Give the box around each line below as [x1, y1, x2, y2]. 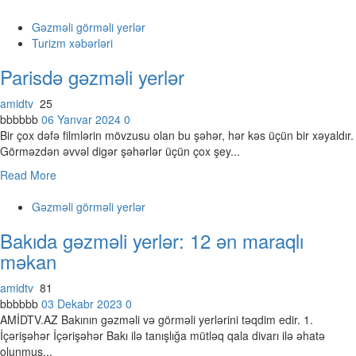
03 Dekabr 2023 [41, 296, 126, 311]
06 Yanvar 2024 [41, 111, 124, 127]
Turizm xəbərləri [32, 35, 113, 51]
